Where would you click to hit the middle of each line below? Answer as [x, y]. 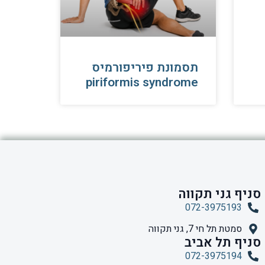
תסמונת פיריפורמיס [145, 67]
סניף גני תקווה [220, 194]
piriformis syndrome [142, 82]
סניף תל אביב [223, 242]
